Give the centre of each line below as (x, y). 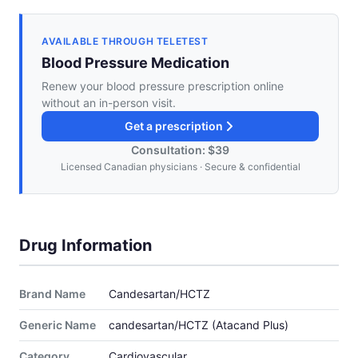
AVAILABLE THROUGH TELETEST (125, 42)
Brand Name (52, 294)
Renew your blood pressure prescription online (163, 86)
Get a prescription (174, 126)
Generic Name (58, 325)
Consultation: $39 (180, 150)
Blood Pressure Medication (135, 63)
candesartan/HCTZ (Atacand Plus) (199, 325)
